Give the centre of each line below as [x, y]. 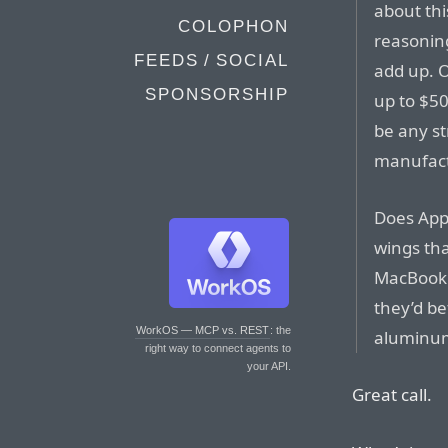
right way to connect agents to [218, 348]
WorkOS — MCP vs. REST [202, 330]
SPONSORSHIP [217, 94]
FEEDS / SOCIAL [211, 60]
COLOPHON [233, 26]
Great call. [392, 395]
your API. [269, 366]
